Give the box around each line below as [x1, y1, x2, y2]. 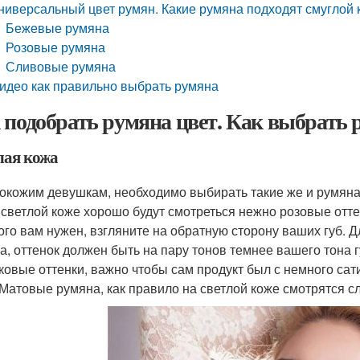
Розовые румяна [6, 38, 106, 56]
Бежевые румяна [6, 18, 110, 37]
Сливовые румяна [6, 57, 117, 76]
